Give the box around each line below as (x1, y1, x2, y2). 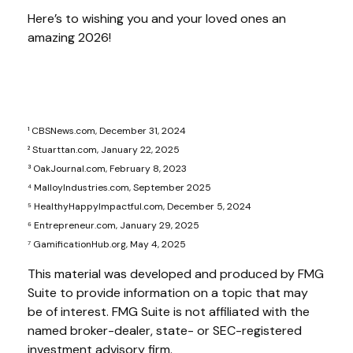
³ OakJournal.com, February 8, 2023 (28, 162, 187, 175)
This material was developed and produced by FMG (28, 265, 324, 282)
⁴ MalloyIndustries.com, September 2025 (28, 180, 211, 194)
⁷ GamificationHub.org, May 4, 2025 (28, 237, 186, 251)
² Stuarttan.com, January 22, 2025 (28, 143, 180, 156)
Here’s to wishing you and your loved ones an (28, 9, 286, 27)
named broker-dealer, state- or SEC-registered (28, 321, 302, 339)
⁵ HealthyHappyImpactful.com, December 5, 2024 (28, 199, 251, 213)
